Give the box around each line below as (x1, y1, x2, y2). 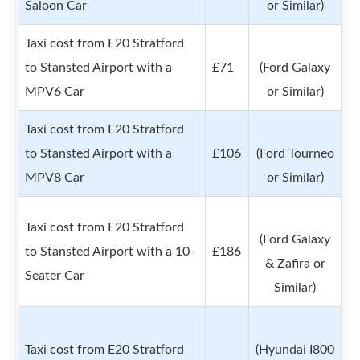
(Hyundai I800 (256, 343, 335, 357)
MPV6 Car (25, 85, 85, 99)
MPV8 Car (25, 171, 85, 185)
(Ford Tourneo (256, 147, 334, 161)
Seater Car (25, 269, 85, 283)
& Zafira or (264, 257, 325, 271)
